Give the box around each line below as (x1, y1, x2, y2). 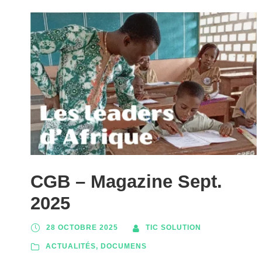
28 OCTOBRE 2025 (46, 223, 118, 232)
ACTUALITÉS (46, 242, 96, 251)
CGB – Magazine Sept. (30, 171, 222, 192)
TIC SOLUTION (146, 223, 201, 232)
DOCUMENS (101, 242, 147, 251)
